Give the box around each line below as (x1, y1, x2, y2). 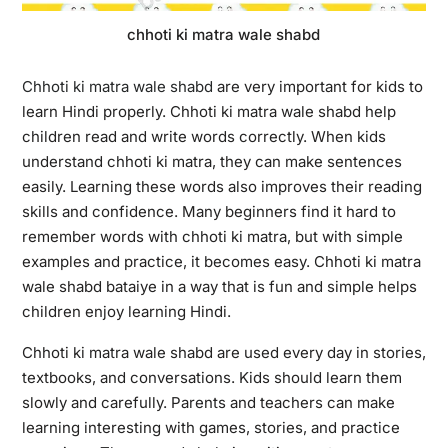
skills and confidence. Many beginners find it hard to (21, 201, 396, 221)
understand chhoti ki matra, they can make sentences (21, 151, 402, 171)
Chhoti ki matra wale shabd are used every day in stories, (21, 342, 426, 362)
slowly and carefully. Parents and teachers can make (21, 392, 395, 412)
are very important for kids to (212, 76, 423, 96)
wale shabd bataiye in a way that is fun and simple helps (21, 276, 417, 296)
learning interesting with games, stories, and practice (21, 417, 400, 437)
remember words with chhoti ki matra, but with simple (21, 226, 403, 246)
